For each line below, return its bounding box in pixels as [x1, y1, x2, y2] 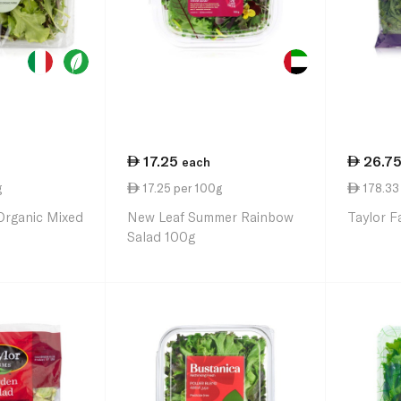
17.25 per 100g [140, 181, 222, 196]
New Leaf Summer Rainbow [127, 209, 294, 225]
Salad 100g [127, 228, 195, 244]
